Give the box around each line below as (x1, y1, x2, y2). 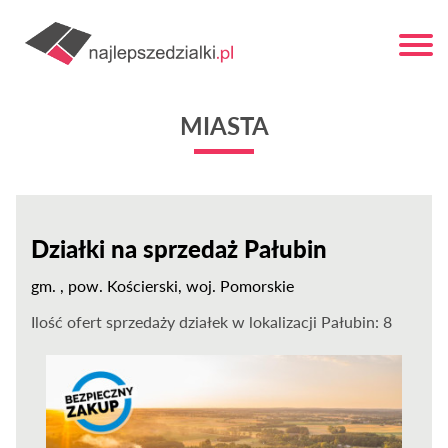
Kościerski (107, 276, 179, 295)
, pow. (60, 276, 108, 295)
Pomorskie (220, 276, 295, 295)
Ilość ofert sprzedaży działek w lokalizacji (31, 312, 322, 331)
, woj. (178, 276, 221, 295)
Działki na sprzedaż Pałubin (31, 234, 328, 263)
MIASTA (179, 111, 269, 140)
